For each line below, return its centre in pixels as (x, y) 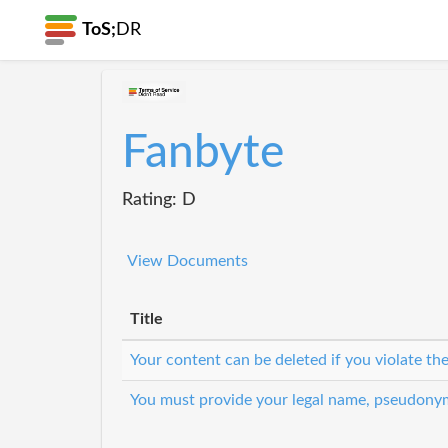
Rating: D (159, 199)
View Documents (187, 261)
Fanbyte (203, 153)
